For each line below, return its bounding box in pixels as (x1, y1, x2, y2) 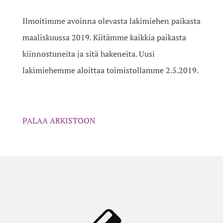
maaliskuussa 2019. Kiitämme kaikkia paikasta (22, 32, 186, 43)
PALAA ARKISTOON (22, 115, 96, 126)
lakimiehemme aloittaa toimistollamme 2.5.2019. (22, 65, 199, 76)
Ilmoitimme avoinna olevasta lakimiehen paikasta (22, 15, 201, 27)
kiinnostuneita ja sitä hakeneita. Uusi (22, 48, 155, 60)
